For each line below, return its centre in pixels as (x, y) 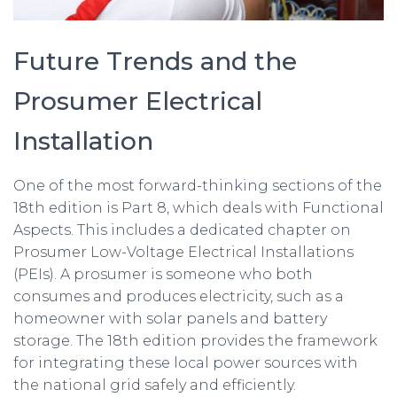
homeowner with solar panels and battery (170, 318)
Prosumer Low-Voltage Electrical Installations (183, 252)
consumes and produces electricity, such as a (179, 296)
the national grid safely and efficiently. (155, 385)
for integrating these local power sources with (186, 362)
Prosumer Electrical (138, 101)
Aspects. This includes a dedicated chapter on (182, 230)
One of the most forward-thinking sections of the (198, 185)
